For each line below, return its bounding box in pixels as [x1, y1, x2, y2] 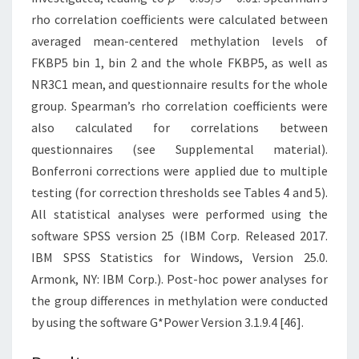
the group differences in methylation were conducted [31, 292, 328, 309]
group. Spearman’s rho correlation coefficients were [31, 97, 328, 114]
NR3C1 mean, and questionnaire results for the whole [31, 75, 328, 92]
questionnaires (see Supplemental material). [31, 140, 328, 157]
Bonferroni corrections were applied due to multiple [31, 162, 328, 179]
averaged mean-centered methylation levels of [31, 32, 328, 49]
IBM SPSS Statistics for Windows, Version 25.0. [31, 248, 328, 265]
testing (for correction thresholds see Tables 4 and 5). [31, 184, 328, 200]
